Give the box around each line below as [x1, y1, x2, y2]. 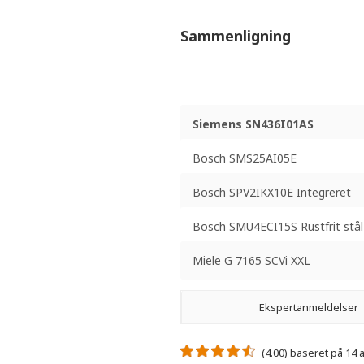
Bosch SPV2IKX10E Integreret [193, 184, 351, 200]
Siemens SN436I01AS [193, 115, 314, 132]
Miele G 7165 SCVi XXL [193, 252, 310, 268]
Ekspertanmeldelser [258, 300, 358, 315]
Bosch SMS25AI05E [193, 149, 297, 166]
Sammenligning [180, 26, 291, 46]
